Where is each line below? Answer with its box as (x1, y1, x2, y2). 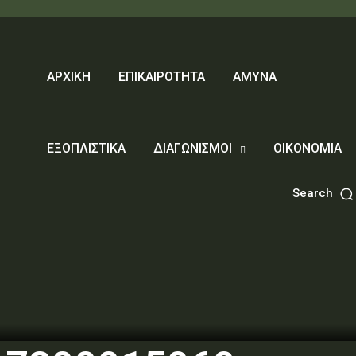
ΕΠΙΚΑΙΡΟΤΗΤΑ (118, 69, 205, 84)
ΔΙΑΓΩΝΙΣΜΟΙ (153, 141, 232, 156)
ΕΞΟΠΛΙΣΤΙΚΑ (46, 141, 126, 156)
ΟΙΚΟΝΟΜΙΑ (273, 141, 342, 156)
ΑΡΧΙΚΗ (46, 69, 91, 84)
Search (292, 186, 333, 201)
